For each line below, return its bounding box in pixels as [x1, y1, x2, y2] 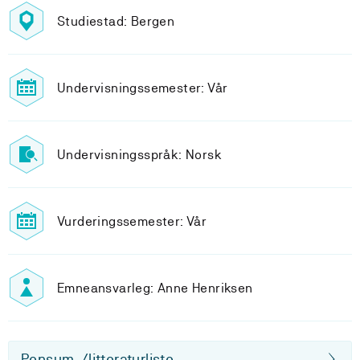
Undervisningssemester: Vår [57, 80, 228, 96]
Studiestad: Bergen [57, 13, 175, 29]
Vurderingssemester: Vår [57, 213, 207, 229]
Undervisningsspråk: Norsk [57, 146, 222, 162]
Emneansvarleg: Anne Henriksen [57, 280, 253, 296]
